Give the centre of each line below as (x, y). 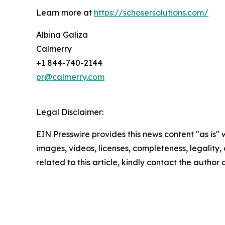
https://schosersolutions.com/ (151, 12)
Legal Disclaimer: (70, 112)
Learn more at (65, 12)
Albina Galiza (62, 34)
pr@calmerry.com (70, 77)
